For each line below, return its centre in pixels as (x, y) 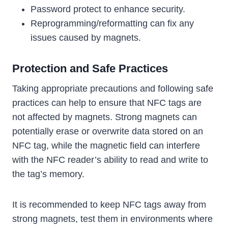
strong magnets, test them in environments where (112, 219)
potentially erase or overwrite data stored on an (108, 132)
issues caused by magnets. (86, 38)
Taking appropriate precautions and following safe (113, 89)
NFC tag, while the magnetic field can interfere (106, 146)
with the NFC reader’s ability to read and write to (110, 160)
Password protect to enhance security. (108, 9)
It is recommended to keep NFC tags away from (109, 205)
